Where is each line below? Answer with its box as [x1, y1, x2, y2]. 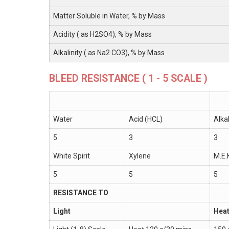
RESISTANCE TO [53, 189, 108, 197]
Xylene [129, 152, 151, 160]
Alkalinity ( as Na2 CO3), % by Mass [53, 49, 165, 57]
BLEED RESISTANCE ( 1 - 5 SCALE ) [49, 73, 208, 84]
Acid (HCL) [129, 115, 163, 123]
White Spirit [53, 152, 90, 160]
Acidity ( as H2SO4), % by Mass [53, 30, 152, 38]
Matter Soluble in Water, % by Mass [53, 12, 165, 20]
